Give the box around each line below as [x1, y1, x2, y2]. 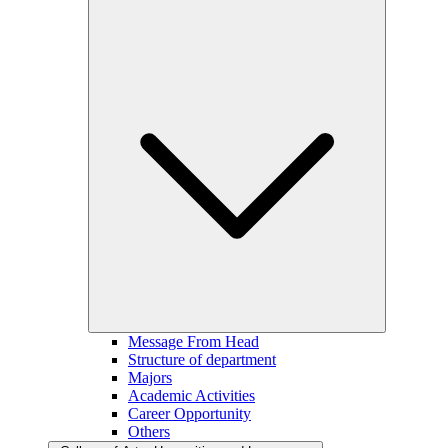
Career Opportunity [128, 405, 251, 422]
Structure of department [128, 351, 276, 368]
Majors [128, 369, 172, 386]
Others [128, 423, 170, 440]
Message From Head [128, 333, 259, 350]
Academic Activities [128, 387, 255, 404]
